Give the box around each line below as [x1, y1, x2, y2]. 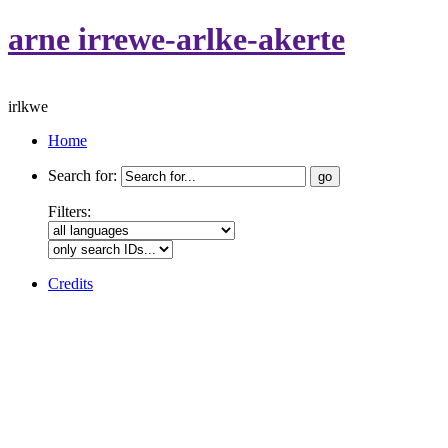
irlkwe [8, 97, 48, 115]
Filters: [48, 202, 91, 220]
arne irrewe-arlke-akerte [8, 21, 345, 58]
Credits [48, 274, 93, 292]
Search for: [48, 166, 117, 184]
